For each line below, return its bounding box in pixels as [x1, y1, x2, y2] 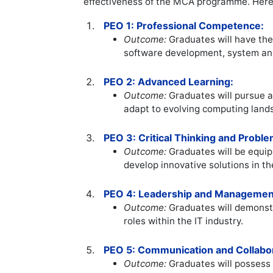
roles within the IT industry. [124, 215, 244, 227]
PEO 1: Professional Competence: [104, 19, 264, 32]
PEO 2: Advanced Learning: [104, 76, 234, 88]
